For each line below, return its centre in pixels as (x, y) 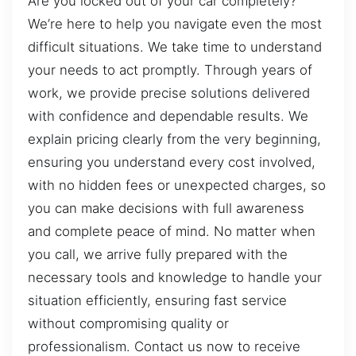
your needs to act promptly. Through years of (170, 70)
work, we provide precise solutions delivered (169, 93)
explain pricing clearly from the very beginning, (174, 139)
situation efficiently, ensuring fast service (157, 301)
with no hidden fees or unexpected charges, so (177, 186)
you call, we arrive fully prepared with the (158, 255)
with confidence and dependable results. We (168, 116)
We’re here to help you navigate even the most (175, 24)
